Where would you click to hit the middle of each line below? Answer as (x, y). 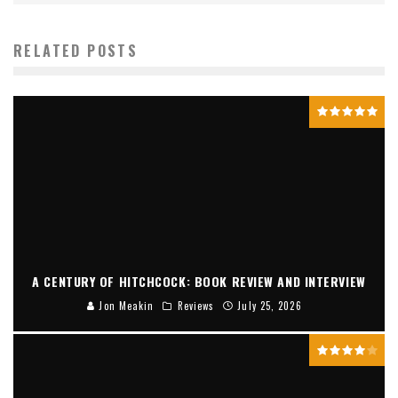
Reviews (196, 306)
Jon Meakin (125, 306)
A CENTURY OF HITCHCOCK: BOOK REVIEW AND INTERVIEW (199, 282)
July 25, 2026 (270, 306)
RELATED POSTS (76, 50)
